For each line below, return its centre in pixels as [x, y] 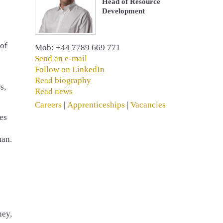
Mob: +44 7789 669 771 [77, 48]
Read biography [63, 81]
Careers [48, 105]
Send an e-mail [61, 59]
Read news [54, 92]
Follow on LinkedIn [69, 70]
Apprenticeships [96, 105]
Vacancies [148, 105]
